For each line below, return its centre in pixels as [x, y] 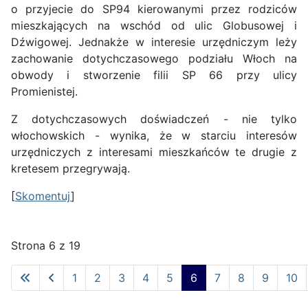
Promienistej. [44, 92]
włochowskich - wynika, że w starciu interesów [154, 136]
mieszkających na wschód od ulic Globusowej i [154, 26]
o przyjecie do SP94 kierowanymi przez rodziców [154, 9]
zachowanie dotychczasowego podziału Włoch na [154, 59]
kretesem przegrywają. [70, 169]
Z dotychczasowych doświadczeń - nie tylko [154, 119]
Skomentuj [43, 196]
